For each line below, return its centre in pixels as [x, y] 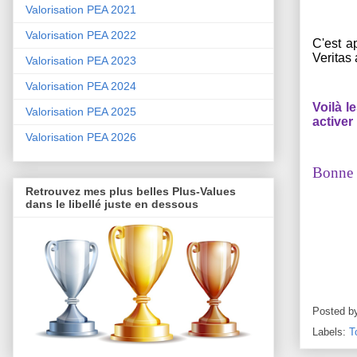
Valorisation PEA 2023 [81, 61]
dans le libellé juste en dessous [112, 204]
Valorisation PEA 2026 [81, 137]
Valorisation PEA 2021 [81, 10]
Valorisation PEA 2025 [81, 112]
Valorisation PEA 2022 [81, 35]
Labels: [331, 332]
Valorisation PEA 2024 [81, 86]
